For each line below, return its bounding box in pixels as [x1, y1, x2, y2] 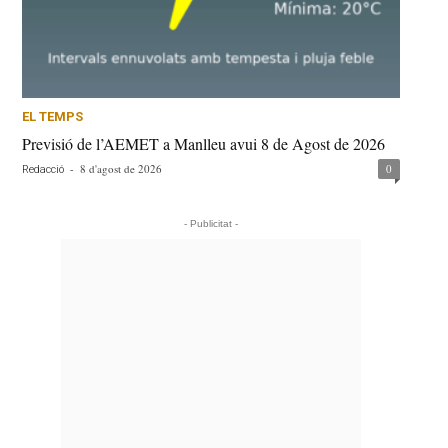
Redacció [22, 163, 65, 177]
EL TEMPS [22, 109, 84, 125]
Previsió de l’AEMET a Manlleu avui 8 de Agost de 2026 [22, 133, 386, 155]
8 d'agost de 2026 [80, 161, 163, 177]
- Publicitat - [184, 218, 239, 230]
